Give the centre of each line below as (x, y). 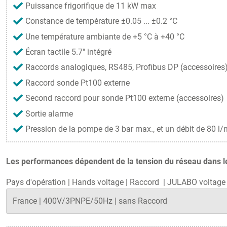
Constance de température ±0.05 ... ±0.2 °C (101, 21)
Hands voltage (98, 182)
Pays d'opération (36, 182)
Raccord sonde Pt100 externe (78, 83)
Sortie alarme (49, 113)
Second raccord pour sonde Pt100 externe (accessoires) (125, 98)
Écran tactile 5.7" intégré (68, 52)
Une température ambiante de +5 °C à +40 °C (105, 36)
